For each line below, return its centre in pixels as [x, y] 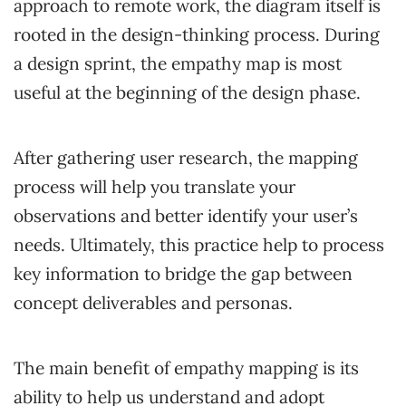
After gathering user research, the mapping [186, 158]
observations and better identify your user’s [186, 216]
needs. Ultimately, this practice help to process [199, 245]
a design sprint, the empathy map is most [178, 64]
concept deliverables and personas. [155, 303]
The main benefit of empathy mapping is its [186, 368]
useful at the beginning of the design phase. [189, 93]
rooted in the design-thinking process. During [197, 35]
